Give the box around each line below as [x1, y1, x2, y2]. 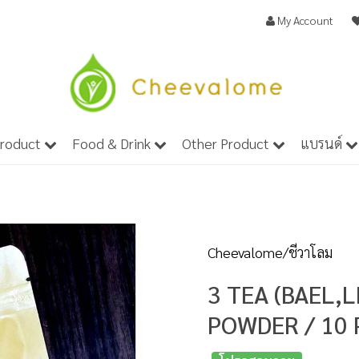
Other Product [182, 133, 272, 152]
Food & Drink [72, 133, 154, 152]
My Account [275, 13, 333, 27]
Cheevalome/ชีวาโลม [208, 242, 333, 261]
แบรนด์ [301, 133, 345, 152]
